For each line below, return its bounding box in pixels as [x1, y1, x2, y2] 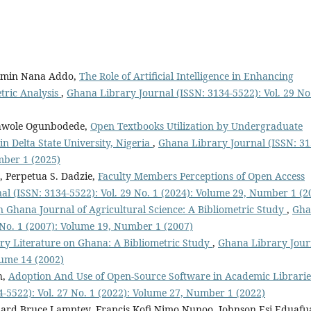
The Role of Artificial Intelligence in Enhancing [79, 69, 294, 83]
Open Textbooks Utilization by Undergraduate [90, 119, 303, 133]
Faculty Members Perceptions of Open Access [98, 169, 305, 183]
